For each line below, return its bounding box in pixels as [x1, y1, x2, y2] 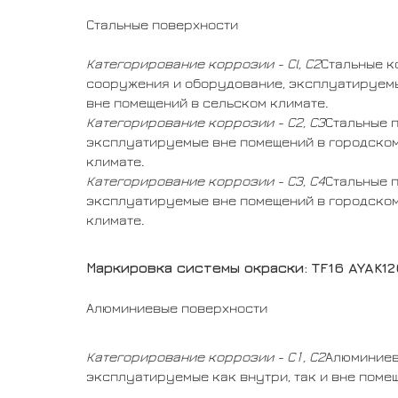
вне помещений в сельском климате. [86, 95, 329, 110]
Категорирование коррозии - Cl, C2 [86, 56, 321, 71]
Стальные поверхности [86, 17, 238, 32]
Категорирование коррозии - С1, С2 [86, 349, 325, 364]
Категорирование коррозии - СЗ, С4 [86, 173, 325, 188]
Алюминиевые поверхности [86, 300, 267, 315]
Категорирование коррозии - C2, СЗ [86, 115, 325, 130]
